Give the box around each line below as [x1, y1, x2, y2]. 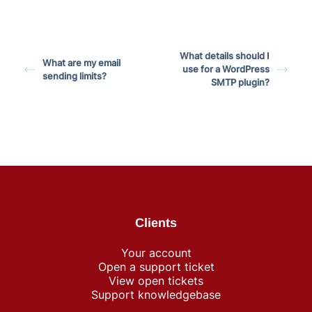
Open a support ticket [97, 260, 214, 274]
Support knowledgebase [91, 288, 221, 302]
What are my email [42, 56, 120, 68]
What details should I [179, 50, 270, 61]
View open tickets [109, 274, 203, 288]
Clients [135, 216, 177, 230]
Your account [120, 246, 192, 260]
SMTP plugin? [210, 77, 270, 88]
